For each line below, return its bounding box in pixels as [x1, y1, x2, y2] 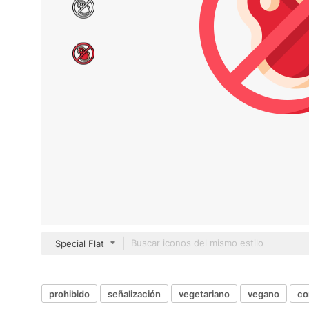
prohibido [49, 288, 90, 299]
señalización [108, 288, 161, 299]
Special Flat [55, 238, 104, 249]
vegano [248, 288, 279, 299]
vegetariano [179, 288, 230, 299]
